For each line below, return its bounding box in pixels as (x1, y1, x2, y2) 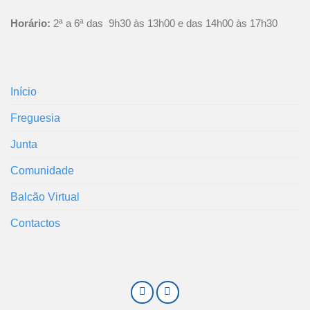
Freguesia (10, 112, 60, 125)
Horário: (10, 17, 51, 29)
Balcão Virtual (10, 191, 80, 203)
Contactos (10, 217, 60, 230)
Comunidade (10, 165, 74, 177)
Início (10, 86, 37, 98)
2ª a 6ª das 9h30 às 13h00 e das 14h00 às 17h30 (51, 17, 277, 29)
